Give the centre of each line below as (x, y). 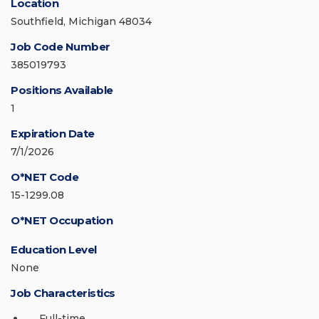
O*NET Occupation (62, 221)
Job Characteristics (63, 293)
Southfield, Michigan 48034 (81, 22)
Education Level (54, 250)
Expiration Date (53, 134)
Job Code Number (61, 47)
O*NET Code (45, 177)
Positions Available (62, 90)
